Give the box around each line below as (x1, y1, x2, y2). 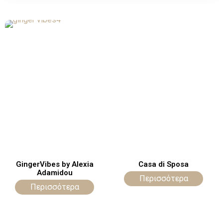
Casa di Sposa (138, 159, 189, 169)
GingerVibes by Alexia (15, 159, 94, 169)
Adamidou (36, 168, 73, 177)
